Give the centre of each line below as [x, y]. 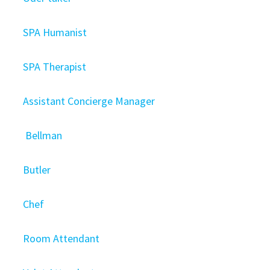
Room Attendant [61, 238]
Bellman [43, 135]
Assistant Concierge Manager [89, 101]
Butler [37, 170]
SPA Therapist [55, 67]
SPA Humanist [55, 32]
